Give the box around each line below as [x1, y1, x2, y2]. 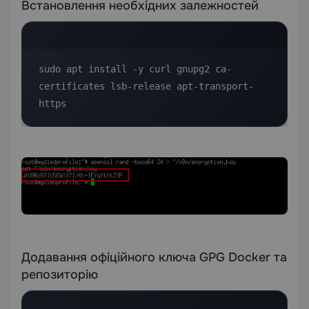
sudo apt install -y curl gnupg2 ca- [39, 63, 232, 74]
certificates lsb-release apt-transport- [39, 80, 254, 92]
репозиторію [21, 267, 98, 283]
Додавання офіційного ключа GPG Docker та [21, 250, 287, 266]
